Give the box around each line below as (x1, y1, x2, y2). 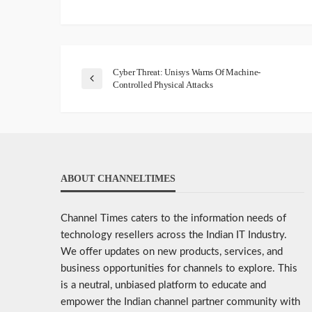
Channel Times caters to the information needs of (61, 213, 286, 224)
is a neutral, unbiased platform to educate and (61, 280, 266, 291)
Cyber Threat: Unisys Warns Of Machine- (113, 67, 261, 78)
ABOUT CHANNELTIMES (61, 173, 175, 185)
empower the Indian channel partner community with (61, 297, 300, 308)
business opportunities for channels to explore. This (61, 263, 297, 274)
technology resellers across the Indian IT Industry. (61, 230, 287, 241)
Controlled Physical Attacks (113, 79, 213, 91)
